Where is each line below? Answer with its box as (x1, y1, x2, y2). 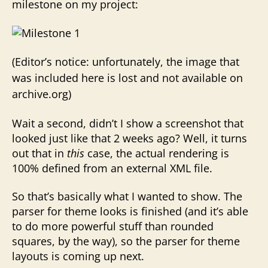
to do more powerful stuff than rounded (12, 219, 214, 233)
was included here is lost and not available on (12, 71, 243, 85)
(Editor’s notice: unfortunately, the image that (12, 54, 239, 69)
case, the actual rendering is (84, 145, 229, 160)
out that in (12, 145, 67, 160)
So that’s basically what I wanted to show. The (12, 189, 242, 203)
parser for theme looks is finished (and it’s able (12, 204, 248, 218)
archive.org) (12, 87, 71, 101)
